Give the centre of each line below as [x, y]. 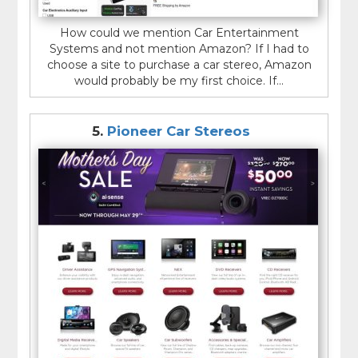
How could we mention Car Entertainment [179, 32]
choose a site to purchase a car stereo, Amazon [179, 64]
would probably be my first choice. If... [179, 80]
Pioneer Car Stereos [179, 131]
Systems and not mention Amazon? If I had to [179, 48]
